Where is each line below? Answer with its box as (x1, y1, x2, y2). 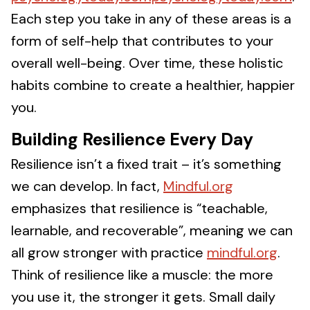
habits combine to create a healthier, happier (11, 76, 295, 94)
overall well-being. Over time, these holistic (11, 54, 283, 72)
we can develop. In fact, (11, 177, 163, 195)
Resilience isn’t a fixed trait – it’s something (11, 155, 282, 173)
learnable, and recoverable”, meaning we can (11, 221, 293, 239)
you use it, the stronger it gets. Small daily (11, 288, 275, 306)
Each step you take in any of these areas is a (11, 10, 291, 28)
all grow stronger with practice (11, 244, 207, 262)
